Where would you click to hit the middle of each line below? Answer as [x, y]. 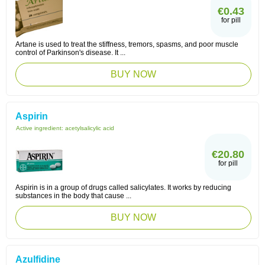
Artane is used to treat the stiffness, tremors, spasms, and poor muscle [127, 44]
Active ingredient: [41, 128]
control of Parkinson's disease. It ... [70, 53]
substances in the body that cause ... [73, 196]
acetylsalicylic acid [90, 128]
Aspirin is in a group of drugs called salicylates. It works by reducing [123, 188]
